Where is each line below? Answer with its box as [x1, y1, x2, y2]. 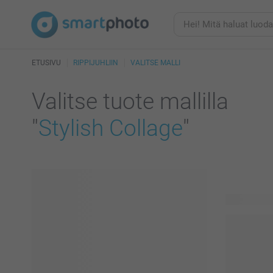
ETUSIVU [32, 58, 61, 67]
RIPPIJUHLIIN [73, 58, 118, 67]
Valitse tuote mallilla [32, 88, 229, 115]
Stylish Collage [38, 115, 183, 141]
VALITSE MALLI [130, 58, 180, 67]
